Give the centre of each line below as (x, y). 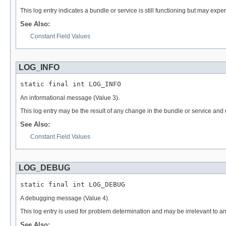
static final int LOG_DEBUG (73, 184)
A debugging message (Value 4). (65, 198)
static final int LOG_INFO (71, 84)
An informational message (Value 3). (70, 98)
